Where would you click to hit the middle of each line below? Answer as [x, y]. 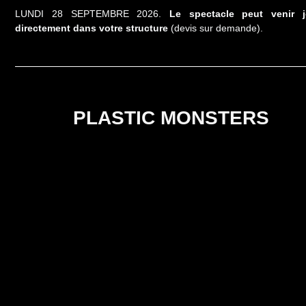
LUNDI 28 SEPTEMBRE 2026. [92, 13]
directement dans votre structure [92, 28]
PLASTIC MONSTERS [171, 117]
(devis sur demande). [216, 28]
